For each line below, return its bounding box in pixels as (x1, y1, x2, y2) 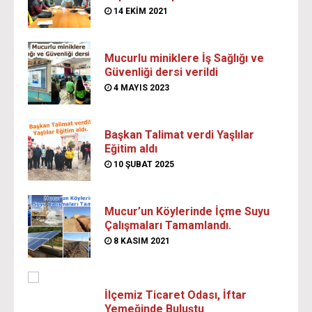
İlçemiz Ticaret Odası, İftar (104, 288, 247, 302)
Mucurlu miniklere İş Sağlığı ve (104, 52, 264, 65)
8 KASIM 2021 (111, 236, 170, 247)
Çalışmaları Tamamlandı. (104, 219, 231, 233)
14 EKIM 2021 (111, 6, 168, 17)
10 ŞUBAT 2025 (111, 159, 174, 170)
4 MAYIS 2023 (111, 83, 169, 93)
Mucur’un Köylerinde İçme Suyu (104, 205, 270, 219)
